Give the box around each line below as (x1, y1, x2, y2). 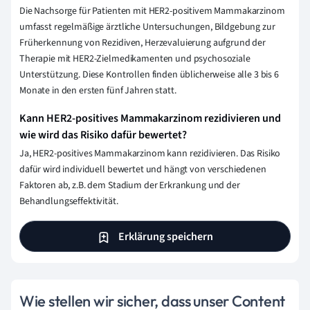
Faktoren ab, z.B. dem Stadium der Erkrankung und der (19, 179, 240, 193)
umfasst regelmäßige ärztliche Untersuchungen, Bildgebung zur (19, 20, 275, 35)
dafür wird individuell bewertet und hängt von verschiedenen (19, 163, 266, 177)
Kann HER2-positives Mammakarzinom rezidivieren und (19, 111, 281, 127)
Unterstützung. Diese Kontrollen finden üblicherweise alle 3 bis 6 (19, 68, 279, 82)
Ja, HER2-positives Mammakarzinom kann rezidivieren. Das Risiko (19, 147, 281, 161)
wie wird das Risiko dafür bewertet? (19, 127, 187, 143)
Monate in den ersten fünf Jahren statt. (19, 84, 176, 98)
